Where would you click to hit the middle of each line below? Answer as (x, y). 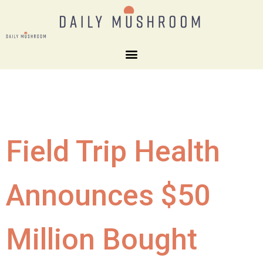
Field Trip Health (113, 151)
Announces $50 (108, 195)
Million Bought (102, 239)
